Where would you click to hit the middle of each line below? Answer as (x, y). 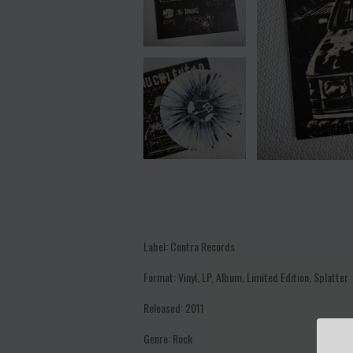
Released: (163, 308)
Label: (156, 247)
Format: (160, 277)
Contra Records (203, 247)
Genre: (157, 339)
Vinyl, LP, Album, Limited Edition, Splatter (263, 277)
